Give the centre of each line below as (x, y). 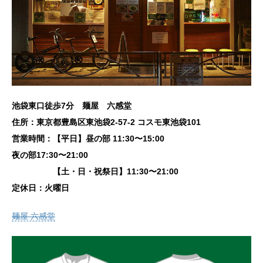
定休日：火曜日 (41, 188)
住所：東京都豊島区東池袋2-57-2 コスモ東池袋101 (106, 122)
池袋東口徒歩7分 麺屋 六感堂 (72, 106)
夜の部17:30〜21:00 (50, 155)
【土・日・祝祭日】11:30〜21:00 (95, 172)
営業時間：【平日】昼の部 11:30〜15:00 (88, 139)
